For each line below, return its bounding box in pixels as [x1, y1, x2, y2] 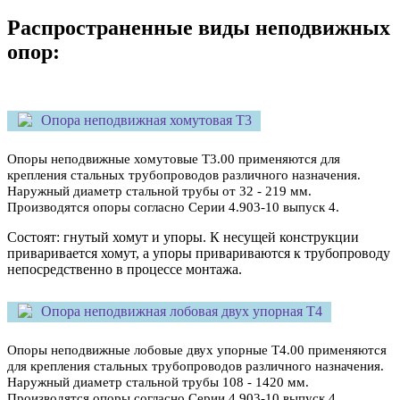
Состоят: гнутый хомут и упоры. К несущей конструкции [7, 229, 359, 245]
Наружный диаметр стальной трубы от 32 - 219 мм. [7, 183, 312, 198]
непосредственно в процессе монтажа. [7, 261, 242, 277]
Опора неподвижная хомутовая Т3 [41, 112, 252, 129]
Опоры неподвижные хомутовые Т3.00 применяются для [7, 151, 340, 166]
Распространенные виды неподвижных [7, 16, 390, 40]
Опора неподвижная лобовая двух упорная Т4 [41, 303, 322, 319]
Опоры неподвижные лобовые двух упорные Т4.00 [7, 342, 308, 357]
